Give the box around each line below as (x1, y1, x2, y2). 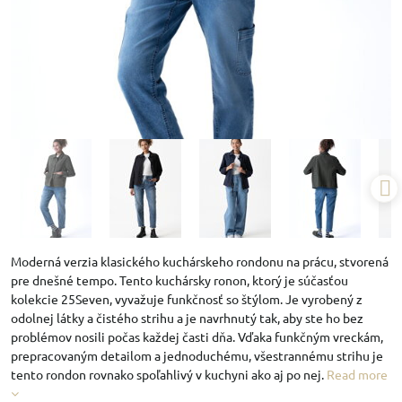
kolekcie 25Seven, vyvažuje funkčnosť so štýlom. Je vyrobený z (11, 291, 363, 307)
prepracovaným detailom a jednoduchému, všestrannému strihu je (11, 347, 383, 363)
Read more (327, 366, 388, 382)
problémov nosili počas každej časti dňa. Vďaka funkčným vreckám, (11, 328, 383, 345)
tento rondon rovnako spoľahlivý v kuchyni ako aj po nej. (11, 366, 327, 382)
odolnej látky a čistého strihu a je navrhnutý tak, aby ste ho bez (11, 310, 363, 326)
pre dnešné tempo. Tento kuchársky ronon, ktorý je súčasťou (11, 272, 348, 288)
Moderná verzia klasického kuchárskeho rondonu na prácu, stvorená (11, 253, 389, 269)
